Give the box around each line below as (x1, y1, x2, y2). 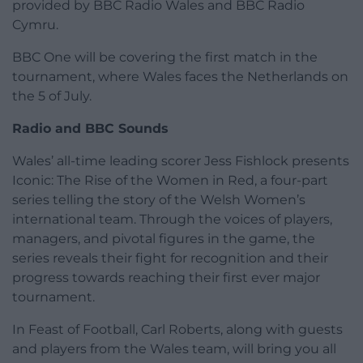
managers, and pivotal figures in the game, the (12, 230, 315, 246)
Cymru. (12, 16, 58, 32)
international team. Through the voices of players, (12, 211, 332, 227)
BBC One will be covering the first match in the (12, 49, 318, 65)
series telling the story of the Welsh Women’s (12, 191, 305, 207)
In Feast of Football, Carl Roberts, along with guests (12, 321, 343, 337)
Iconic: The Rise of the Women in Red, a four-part (12, 172, 328, 188)
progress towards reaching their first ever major (12, 269, 320, 285)
